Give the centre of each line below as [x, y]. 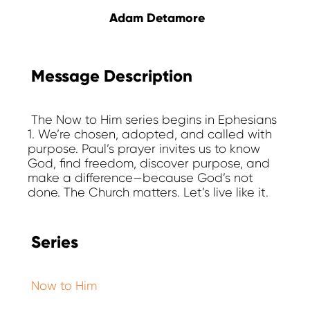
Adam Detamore [157, 18]
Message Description [112, 76]
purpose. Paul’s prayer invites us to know [144, 149]
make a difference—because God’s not [140, 178]
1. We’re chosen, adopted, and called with [150, 135]
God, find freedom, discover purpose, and [149, 164]
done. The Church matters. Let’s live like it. [148, 193]
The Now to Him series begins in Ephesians [154, 120]
